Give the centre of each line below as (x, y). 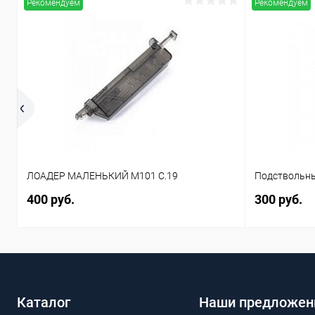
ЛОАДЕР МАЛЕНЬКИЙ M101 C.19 (102, 176)
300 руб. (278, 200)
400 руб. (51, 200)
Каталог (44, 303)
